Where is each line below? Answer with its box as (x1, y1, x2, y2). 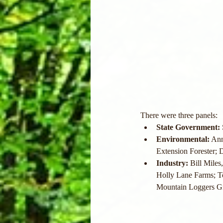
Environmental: (156, 135, 210, 144)
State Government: (156, 123, 220, 132)
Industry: (156, 159, 188, 168)
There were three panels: (140, 111, 218, 120)
